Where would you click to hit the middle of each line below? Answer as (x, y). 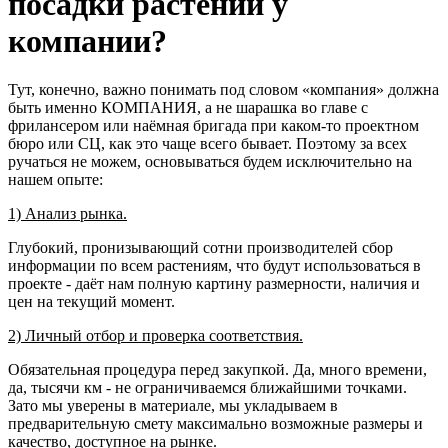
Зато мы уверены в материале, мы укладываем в (173, 406)
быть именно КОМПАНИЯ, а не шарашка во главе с (188, 108)
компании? (87, 41)
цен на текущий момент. (91, 302)
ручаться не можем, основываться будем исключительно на (210, 162)
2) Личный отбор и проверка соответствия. (155, 336)
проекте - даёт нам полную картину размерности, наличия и (214, 284)
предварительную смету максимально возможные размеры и (215, 424)
